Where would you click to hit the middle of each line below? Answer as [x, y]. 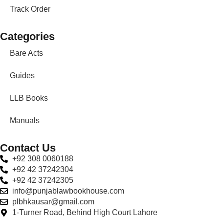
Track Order [30, 9]
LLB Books [29, 98]
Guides [22, 76]
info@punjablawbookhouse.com [68, 191]
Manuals [25, 120]
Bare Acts [26, 53]
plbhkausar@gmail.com [53, 202]
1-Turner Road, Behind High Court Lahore [85, 212]
